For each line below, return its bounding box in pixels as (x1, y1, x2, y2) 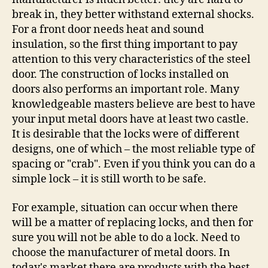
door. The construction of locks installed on (12, 68, 229, 81)
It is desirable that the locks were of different (12, 127, 239, 141)
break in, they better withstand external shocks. (12, 8, 254, 22)
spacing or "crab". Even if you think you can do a (12, 157, 255, 171)
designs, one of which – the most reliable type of (12, 142, 255, 156)
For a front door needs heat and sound (12, 23, 204, 36)
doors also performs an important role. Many (12, 83, 239, 96)
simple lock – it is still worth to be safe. (12, 172, 206, 186)
